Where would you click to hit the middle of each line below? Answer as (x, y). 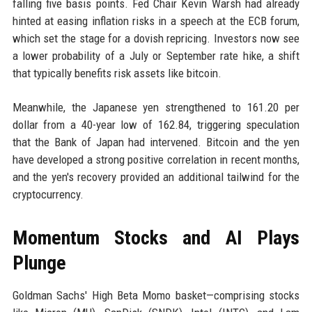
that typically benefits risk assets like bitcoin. (117, 73)
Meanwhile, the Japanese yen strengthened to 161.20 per (156, 108)
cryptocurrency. (48, 195)
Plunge (39, 263)
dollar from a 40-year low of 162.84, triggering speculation (156, 125)
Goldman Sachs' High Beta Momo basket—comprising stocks (156, 296)
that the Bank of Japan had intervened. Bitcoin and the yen (156, 142)
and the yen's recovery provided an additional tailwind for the (156, 177)
